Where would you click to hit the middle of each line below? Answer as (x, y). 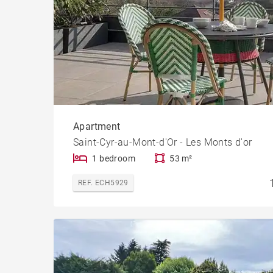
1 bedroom (114, 158)
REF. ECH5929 (103, 183)
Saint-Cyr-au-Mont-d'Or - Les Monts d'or (163, 142)
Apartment (97, 126)
